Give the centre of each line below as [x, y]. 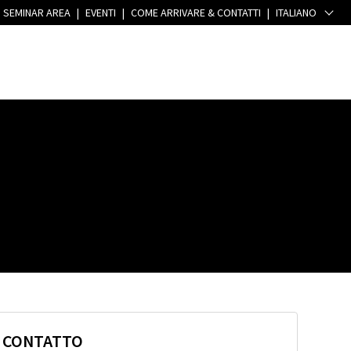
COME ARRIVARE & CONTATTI [196, 13]
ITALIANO [296, 13]
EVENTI [101, 13]
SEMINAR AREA [37, 13]
